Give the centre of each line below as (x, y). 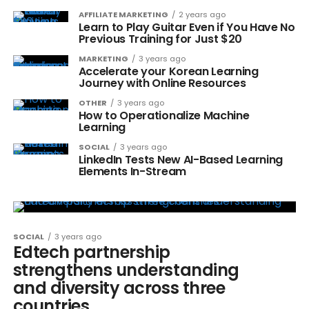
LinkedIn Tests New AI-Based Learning (181, 160)
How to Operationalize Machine (164, 116)
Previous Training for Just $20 (160, 39)
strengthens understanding (126, 270)
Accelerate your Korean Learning (168, 71)
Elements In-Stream (132, 171)
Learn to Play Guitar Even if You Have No (187, 27)
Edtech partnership (92, 252)
